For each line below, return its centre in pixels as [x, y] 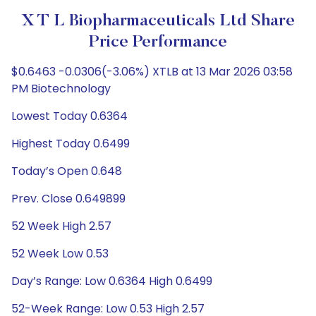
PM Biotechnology [61, 89]
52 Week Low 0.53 [60, 254]
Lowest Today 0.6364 [69, 116]
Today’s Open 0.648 [67, 171]
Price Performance [158, 42]
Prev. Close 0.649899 [68, 199]
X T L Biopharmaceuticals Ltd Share [158, 21]
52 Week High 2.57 [61, 226]
